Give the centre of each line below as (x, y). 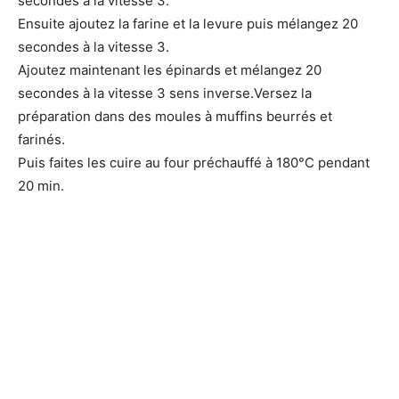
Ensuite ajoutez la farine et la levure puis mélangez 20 (188, 23)
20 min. (41, 185)
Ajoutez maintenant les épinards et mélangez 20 (170, 69)
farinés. (41, 139)
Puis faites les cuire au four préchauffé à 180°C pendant (194, 162)
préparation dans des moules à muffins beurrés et (175, 116)
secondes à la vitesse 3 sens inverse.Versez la (165, 93)
